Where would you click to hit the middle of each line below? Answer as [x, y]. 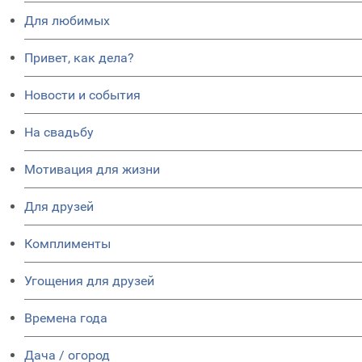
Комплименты [67, 244]
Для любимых [67, 21]
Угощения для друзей [89, 281]
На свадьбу [59, 132]
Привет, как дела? [79, 58]
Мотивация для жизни [92, 169]
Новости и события [82, 95]
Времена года [66, 318]
